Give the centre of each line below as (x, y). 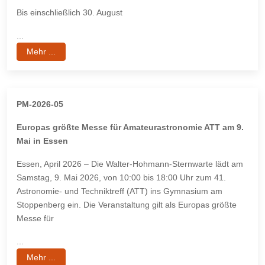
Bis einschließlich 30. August (70, 13)
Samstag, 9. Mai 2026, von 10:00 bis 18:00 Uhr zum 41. (121, 178)
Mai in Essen (42, 141)
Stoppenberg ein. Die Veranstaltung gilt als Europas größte (127, 205)
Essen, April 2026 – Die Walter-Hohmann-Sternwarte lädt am (130, 164)
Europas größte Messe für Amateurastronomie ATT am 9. (130, 127)
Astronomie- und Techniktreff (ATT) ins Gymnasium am (119, 191)
